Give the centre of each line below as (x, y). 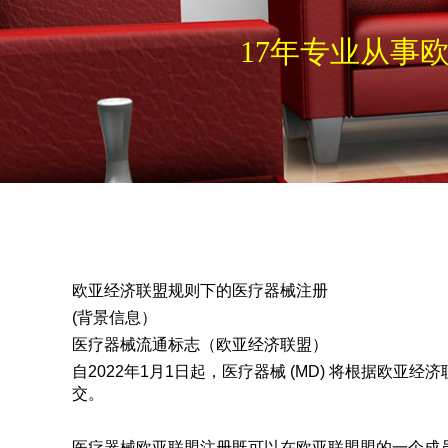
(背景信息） (114, 317)
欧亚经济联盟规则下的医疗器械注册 (200, 290)
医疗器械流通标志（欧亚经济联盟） (200, 344)
